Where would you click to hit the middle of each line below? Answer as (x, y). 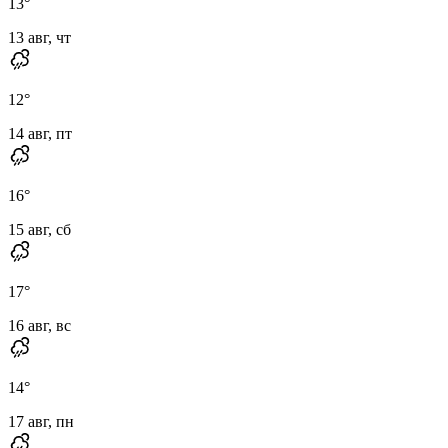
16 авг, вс (39, 325)
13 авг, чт (39, 37)
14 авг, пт (40, 133)
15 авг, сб (39, 229)
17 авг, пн (41, 421)
